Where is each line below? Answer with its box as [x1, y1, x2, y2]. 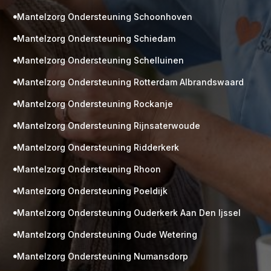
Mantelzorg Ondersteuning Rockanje [17, 99, 174, 109]
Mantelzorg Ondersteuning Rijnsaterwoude [17, 120, 201, 131]
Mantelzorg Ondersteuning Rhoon [17, 164, 162, 175]
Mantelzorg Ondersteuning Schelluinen [17, 55, 184, 66]
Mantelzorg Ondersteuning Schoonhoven [17, 11, 193, 22]
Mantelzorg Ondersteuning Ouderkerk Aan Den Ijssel [17, 207, 241, 218]
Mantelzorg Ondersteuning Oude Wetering [17, 229, 198, 240]
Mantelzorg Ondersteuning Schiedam [17, 33, 176, 44]
